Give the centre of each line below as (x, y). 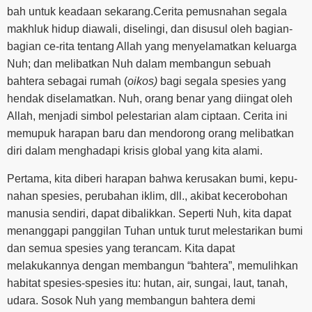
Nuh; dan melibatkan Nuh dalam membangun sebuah (139, 64)
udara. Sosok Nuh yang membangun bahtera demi (131, 300)
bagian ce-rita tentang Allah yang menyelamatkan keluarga (152, 47)
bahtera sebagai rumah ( (67, 81)
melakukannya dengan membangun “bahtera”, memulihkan (153, 265)
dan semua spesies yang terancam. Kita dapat (121, 248)
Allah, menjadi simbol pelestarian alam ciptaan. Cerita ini (147, 116)
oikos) (142, 81)
